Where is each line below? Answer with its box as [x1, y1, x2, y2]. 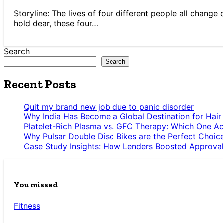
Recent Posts [4, 77, 76, 92]
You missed [14, 180, 58, 190]
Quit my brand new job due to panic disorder [24, 102, 194, 112]
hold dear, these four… [14, 18, 98, 29]
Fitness [14, 200, 40, 211]
